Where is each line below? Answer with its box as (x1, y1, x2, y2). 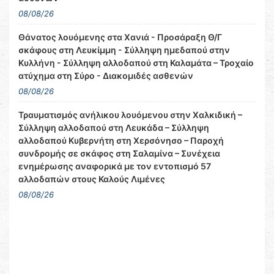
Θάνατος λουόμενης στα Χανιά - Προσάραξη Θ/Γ (18, 32, 222, 43)
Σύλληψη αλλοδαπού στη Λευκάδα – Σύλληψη (18, 122, 209, 133)
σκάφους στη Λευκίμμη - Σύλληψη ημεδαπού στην (18, 45, 230, 56)
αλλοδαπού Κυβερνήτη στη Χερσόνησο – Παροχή (18, 135, 224, 146)
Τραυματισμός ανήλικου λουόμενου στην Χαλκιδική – (18, 109, 242, 120)
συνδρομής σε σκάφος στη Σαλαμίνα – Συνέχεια (18, 148, 220, 159)
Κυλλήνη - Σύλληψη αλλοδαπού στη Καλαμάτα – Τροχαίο (18, 57, 254, 68)
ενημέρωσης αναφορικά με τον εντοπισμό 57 (18, 161, 211, 172)
